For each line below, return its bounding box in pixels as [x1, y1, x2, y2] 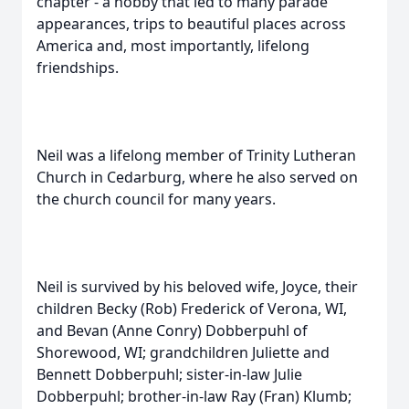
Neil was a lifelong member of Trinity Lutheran [37, 145, 356, 165]
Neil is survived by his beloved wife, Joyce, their [37, 277, 358, 297]
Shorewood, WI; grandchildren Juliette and [37, 342, 330, 362]
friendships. [37, 58, 119, 78]
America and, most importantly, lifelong [37, 36, 309, 56]
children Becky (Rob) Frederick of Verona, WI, [37, 299, 347, 319]
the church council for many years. [37, 189, 276, 209]
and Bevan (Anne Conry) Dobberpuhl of [37, 320, 308, 341]
